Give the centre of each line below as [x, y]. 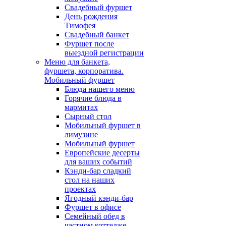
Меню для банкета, [77, 62]
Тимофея [80, 25]
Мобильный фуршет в [103, 125]
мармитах [81, 107]
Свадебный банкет [97, 35]
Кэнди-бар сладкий [98, 171]
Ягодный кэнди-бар [99, 198]
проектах [80, 189]
